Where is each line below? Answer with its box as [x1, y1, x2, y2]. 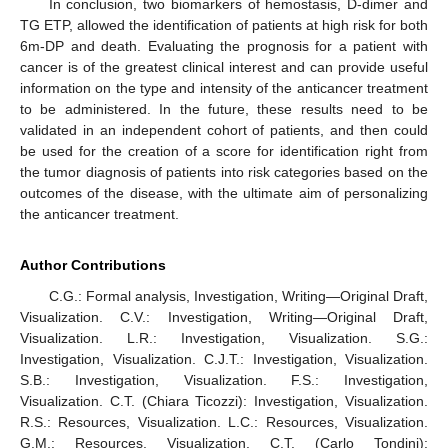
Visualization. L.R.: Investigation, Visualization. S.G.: [20, 330, 428, 347]
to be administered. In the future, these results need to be [20, 101, 428, 118]
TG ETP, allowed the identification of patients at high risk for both [20, 17, 428, 34]
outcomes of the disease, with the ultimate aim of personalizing [20, 185, 428, 202]
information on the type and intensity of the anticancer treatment [20, 80, 428, 97]
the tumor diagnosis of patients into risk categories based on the [20, 164, 428, 181]
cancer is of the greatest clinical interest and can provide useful [20, 59, 428, 76]
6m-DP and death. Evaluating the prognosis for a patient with [20, 38, 428, 55]
